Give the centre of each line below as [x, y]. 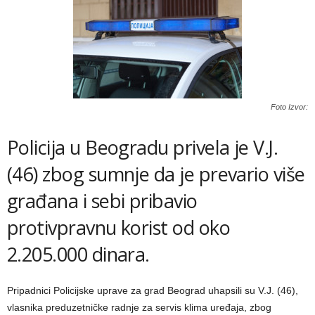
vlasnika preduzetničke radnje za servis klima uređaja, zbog [139, 307]
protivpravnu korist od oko [118, 227]
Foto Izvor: [289, 107]
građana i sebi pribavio [102, 201]
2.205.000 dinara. [78, 254]
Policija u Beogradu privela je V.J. [143, 147]
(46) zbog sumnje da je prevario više [156, 174]
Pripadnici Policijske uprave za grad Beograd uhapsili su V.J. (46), [153, 290]
